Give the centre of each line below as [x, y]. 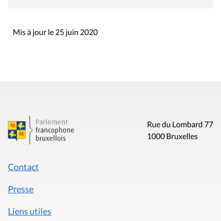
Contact [23, 166]
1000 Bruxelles [172, 136]
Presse [21, 189]
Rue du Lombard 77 [180, 124]
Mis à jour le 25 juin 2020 [55, 32]
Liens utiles [30, 211]
